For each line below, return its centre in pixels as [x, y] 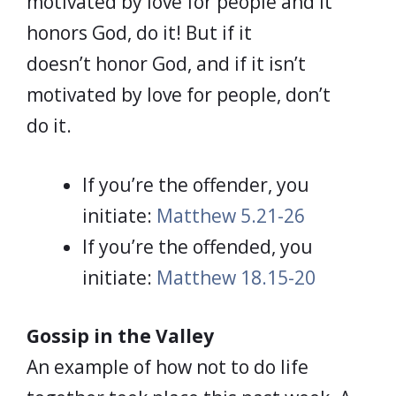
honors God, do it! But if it [139, 33]
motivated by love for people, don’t [179, 95]
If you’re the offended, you [198, 246]
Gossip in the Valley [120, 336]
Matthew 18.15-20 [236, 277]
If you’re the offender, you [196, 184]
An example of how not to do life [168, 367]
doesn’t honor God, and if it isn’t [166, 64]
